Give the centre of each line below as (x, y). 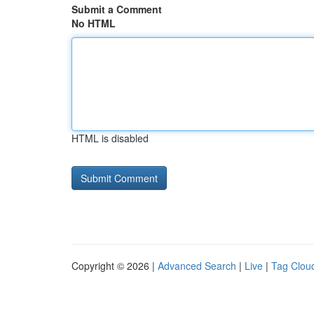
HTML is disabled (110, 138)
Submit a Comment (117, 9)
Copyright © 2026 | (115, 266)
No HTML (94, 23)
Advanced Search (197, 266)
